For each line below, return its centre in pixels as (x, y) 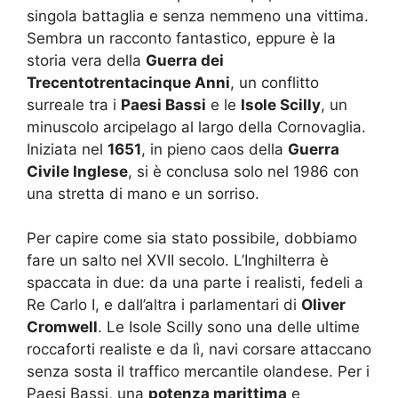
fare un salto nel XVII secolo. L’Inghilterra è (178, 260)
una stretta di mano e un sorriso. (143, 193)
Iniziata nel (67, 149)
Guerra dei (185, 60)
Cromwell (62, 327)
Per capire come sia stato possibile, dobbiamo (192, 238)
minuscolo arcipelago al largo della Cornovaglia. (196, 127)
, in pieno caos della (215, 149)
